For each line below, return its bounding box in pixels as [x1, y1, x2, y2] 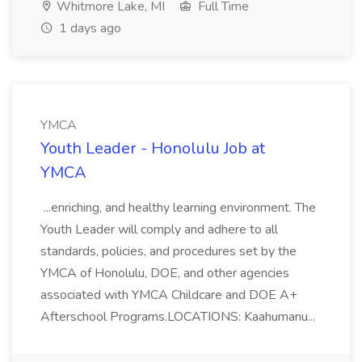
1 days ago [56, 19, 121, 37]
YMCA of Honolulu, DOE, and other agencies [40, 264, 289, 282]
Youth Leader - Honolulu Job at [40, 137, 265, 159]
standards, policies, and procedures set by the [40, 242, 297, 260]
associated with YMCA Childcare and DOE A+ [40, 286, 297, 304]
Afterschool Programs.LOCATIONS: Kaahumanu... [40, 308, 318, 326]
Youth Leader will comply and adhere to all [40, 221, 278, 238]
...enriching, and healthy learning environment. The [40, 199, 316, 217]
